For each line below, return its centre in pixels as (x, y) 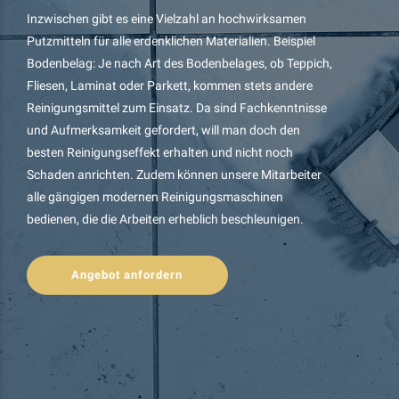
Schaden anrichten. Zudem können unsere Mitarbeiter (174, 174)
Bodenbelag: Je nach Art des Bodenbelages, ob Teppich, (179, 63)
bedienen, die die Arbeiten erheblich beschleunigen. (165, 219)
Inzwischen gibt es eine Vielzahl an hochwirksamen (167, 18)
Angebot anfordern (127, 274)
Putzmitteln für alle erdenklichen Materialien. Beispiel (171, 41)
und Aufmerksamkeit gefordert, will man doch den (163, 130)
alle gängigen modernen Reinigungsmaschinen (155, 196)
